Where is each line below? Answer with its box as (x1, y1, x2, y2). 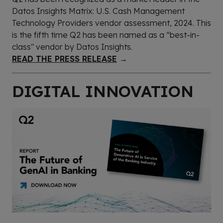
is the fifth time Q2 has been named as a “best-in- (12, 29, 200, 40)
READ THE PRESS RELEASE (12, 53, 117, 64)
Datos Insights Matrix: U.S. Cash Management (12, 5, 185, 16)
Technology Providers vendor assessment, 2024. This (12, 17, 211, 28)
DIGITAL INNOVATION (12, 81, 194, 101)
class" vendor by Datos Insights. (12, 41, 132, 52)
